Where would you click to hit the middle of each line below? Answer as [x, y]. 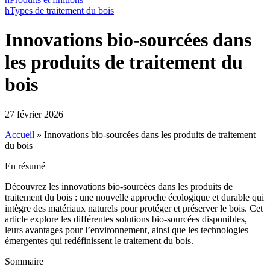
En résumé [25, 166]
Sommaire [24, 261]
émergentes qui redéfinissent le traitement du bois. [99, 240]
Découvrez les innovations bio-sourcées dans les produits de [119, 186]
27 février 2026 [34, 114]
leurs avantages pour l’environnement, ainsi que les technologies [127, 230]
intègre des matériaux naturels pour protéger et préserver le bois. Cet [134, 208]
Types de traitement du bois [62, 11]
